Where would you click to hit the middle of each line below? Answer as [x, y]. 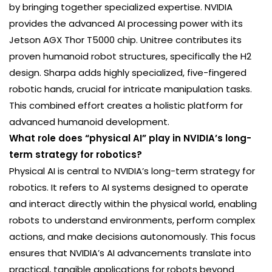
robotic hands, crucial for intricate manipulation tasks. [131, 89]
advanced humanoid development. [89, 122]
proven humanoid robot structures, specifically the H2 [130, 56]
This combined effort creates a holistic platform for [126, 106]
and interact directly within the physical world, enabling [133, 204]
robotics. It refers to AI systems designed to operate [129, 188]
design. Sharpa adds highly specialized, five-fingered [128, 73]
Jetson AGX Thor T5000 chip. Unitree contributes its [125, 40]
